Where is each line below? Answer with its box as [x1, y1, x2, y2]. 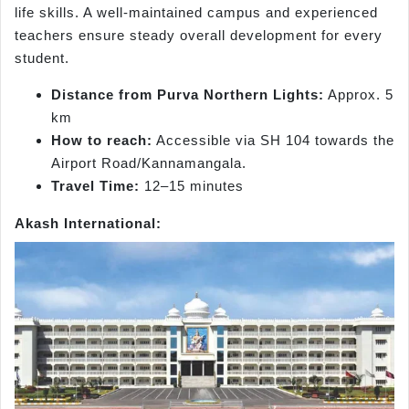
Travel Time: [51, 177, 140, 194]
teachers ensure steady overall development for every [15, 27, 383, 44]
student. [15, 50, 69, 67]
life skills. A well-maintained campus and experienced [15, 5, 378, 21]
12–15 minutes [140, 177, 244, 194]
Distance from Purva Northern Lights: [51, 86, 324, 102]
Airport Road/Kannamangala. [51, 154, 246, 171]
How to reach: [51, 131, 152, 148]
